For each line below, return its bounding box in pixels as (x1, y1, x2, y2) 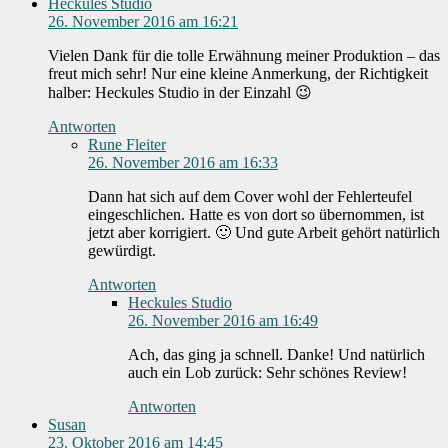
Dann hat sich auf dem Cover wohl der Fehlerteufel (88, 188, 412, 206)
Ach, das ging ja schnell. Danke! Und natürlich (128, 346, 425, 364)
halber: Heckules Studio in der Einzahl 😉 (48, 84, 312, 102)
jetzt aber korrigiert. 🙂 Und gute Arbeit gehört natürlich (88, 224, 440, 242)
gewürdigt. (88, 242, 156, 260)
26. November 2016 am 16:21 (48, 13, 238, 31)
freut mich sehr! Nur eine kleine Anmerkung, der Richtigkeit (48, 65, 428, 83)
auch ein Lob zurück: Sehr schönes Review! (128, 364, 407, 382)
